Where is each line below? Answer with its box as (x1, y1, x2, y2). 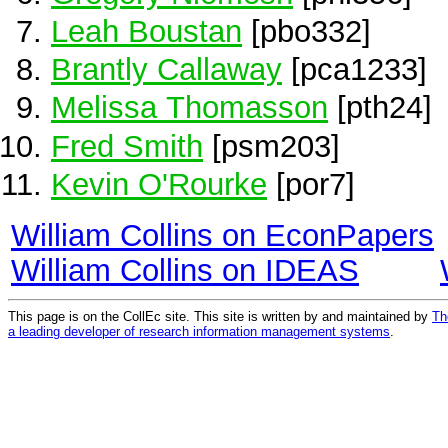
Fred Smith (51, 128, 203, 163)
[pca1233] (282, 52, 427, 87)
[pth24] (328, 90, 432, 125)
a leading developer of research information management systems (8, 323, 390, 339)
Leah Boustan (51, 14, 242, 48)
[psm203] (203, 128, 340, 163)
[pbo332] (242, 14, 371, 48)
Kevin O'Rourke (51, 166, 267, 201)
